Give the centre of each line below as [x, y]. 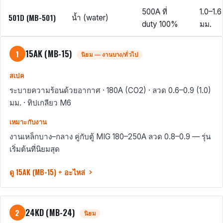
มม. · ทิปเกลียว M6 [40, 103]
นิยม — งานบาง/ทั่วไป [110, 55]
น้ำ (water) [90, 18]
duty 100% [160, 24]
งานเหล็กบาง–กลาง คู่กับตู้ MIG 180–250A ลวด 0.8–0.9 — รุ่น [110, 136]
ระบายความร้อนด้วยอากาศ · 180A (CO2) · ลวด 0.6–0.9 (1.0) [110, 90]
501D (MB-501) [32, 18]
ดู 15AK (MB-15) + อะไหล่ [47, 172]
